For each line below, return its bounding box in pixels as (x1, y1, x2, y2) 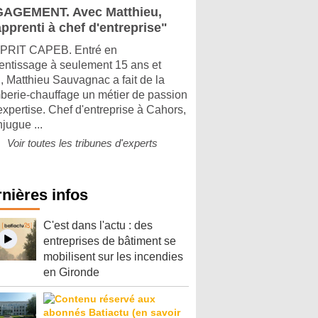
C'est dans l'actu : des (43, 219, 153, 231)
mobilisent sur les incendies (43, 251, 183, 263)
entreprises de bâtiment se (43, 235, 176, 247)
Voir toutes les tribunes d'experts (7, 137, 158, 149)
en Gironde (43, 266, 99, 278)
